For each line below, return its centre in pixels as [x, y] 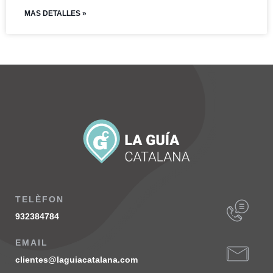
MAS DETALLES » [55, 14]
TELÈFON [40, 200]
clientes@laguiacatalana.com [76, 260]
